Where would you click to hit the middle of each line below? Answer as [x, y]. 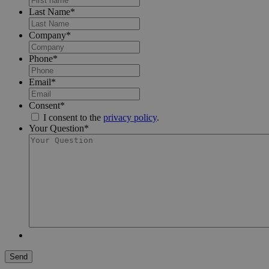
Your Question [56, 128]
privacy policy [130, 117]
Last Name [50, 11]
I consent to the [73, 117]
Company [47, 35]
